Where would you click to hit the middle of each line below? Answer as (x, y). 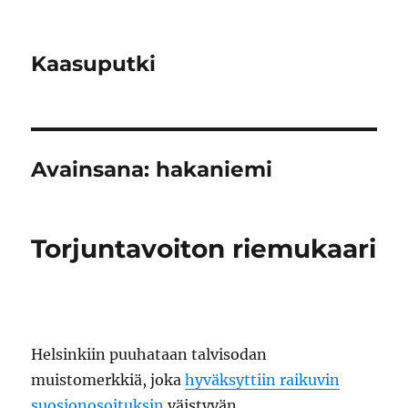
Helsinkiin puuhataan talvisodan (149, 354)
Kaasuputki (94, 64)
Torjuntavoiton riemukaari (204, 249)
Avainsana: (94, 169)
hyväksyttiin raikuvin (263, 380)
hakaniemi (214, 169)
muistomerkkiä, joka (108, 380)
